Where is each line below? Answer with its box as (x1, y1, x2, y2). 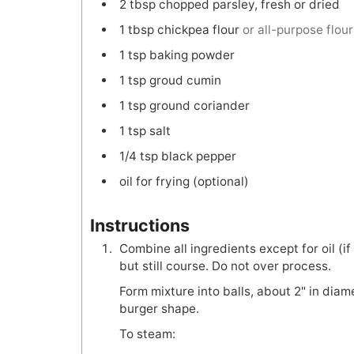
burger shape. (119, 300, 199, 316)
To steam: (119, 326, 175, 341)
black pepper (160, 149, 236, 164)
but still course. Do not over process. (119, 258, 331, 273)
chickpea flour (156, 22, 239, 38)
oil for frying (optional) (119, 174, 249, 190)
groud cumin (149, 73, 221, 88)
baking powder (149, 47, 235, 63)
